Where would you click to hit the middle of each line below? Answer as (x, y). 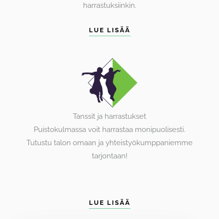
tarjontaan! (109, 156)
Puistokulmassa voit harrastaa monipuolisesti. (109, 130)
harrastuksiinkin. (109, 5)
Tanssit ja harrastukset (109, 116)
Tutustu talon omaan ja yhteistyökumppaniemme (109, 143)
